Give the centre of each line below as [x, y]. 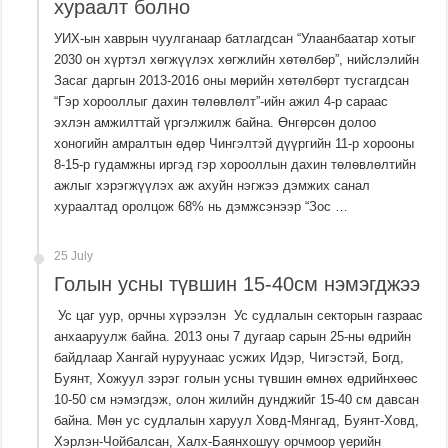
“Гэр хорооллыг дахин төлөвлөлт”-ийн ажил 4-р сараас [221, 102]
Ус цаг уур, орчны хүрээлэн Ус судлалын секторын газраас [239, 316]
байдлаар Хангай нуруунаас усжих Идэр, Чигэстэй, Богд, [229, 358]
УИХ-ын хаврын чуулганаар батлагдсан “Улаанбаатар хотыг [235, 39]
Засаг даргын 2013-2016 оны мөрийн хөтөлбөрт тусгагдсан [232, 81]
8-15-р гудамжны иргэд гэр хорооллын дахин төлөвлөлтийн [235, 165]
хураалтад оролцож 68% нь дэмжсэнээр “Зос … [201, 207]
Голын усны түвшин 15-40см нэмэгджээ [237, 284]
